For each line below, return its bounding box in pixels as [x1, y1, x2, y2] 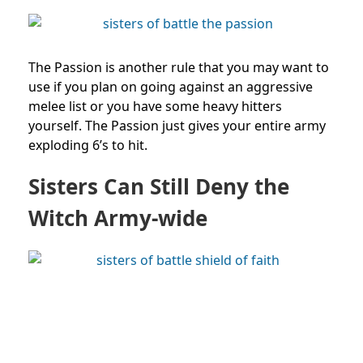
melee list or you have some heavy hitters [28, 96, 282, 115]
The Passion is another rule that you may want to [28, 58, 329, 76]
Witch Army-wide [28, 203, 207, 233]
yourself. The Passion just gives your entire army [28, 116, 326, 135]
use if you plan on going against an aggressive [28, 77, 313, 96]
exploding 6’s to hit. [28, 135, 147, 154]
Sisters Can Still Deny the [28, 171, 289, 201]
